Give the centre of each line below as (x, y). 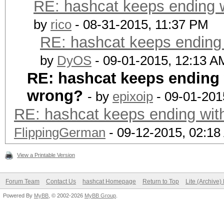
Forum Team (22, 181)
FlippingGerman (60, 132)
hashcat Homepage (109, 181)
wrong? (55, 96)
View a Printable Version (46, 155)
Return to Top (161, 181)
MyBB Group (100, 195)
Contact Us (61, 181)
